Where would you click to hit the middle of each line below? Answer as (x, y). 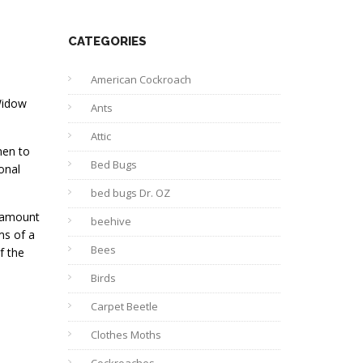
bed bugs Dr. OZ (130, 193)
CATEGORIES (107, 41)
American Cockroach (141, 79)
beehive (111, 221)
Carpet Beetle (124, 306)
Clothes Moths (126, 335)
